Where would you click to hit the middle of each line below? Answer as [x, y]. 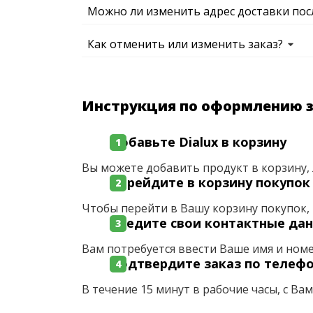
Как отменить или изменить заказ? [185, 44]
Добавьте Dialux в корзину [198, 142]
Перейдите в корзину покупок [210, 182]
